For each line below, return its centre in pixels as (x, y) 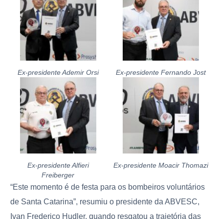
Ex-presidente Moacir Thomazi (161, 165)
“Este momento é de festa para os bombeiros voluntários (108, 187)
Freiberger (58, 175)
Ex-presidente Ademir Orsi (58, 72)
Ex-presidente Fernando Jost (161, 72)
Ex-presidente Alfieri (58, 165)
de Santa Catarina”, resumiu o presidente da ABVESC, (105, 201)
